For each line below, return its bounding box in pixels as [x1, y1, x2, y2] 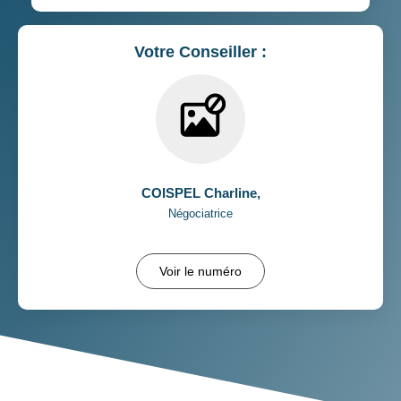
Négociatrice [168, 206, 233, 220]
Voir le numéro [159, 263, 242, 278]
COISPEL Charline [141, 184, 257, 200]
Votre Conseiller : [134, 42, 267, 61]
